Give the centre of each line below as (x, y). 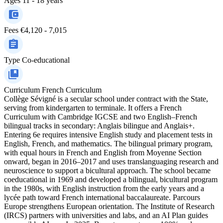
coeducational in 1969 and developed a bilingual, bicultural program (111, 179)
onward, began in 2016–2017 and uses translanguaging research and (111, 161)
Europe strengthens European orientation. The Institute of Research (109, 206)
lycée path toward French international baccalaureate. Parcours (102, 197)
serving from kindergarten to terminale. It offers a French (93, 108)
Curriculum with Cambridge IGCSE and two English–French (101, 116)
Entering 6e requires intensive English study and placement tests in (108, 134)
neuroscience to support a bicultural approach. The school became (107, 170)
